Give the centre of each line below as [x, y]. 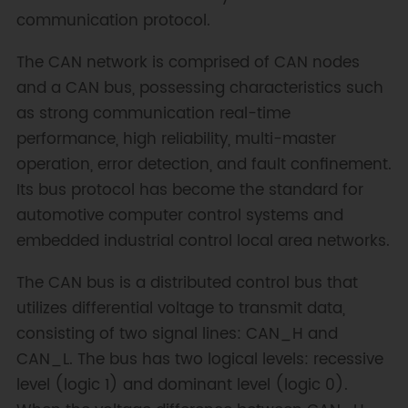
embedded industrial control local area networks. [203, 242]
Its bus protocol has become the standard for [189, 191]
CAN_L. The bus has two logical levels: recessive [199, 359]
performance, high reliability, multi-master [176, 140]
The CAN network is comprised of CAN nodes [188, 63]
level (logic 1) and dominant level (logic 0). [182, 385]
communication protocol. [113, 21]
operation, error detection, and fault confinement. [204, 165]
